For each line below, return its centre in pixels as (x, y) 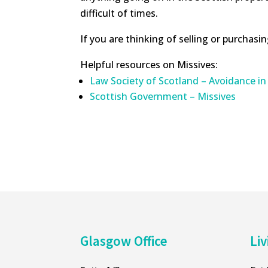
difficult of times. (121, 13)
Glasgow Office (124, 240)
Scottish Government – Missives (163, 97)
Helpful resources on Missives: (149, 65)
